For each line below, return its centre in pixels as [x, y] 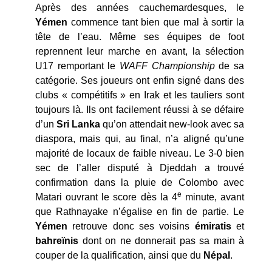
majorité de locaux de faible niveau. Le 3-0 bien [140, 153]
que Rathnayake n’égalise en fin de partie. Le [140, 211]
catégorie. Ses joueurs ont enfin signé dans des [140, 80]
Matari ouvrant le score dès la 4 [106, 197]
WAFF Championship [167, 66]
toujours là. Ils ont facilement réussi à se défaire [140, 109]
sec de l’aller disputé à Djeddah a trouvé [140, 168]
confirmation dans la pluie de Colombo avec [140, 182]
